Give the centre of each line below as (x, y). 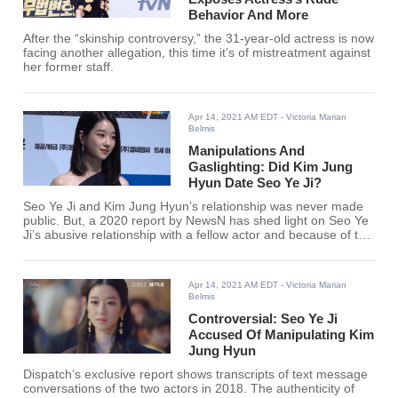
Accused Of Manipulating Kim (282, 335)
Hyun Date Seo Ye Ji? (255, 183)
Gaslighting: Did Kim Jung (271, 167)
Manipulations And (247, 151)
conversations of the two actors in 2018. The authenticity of (189, 389)
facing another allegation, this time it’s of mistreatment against (197, 53)
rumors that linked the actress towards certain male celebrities (198, 250)
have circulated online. (87, 264)
